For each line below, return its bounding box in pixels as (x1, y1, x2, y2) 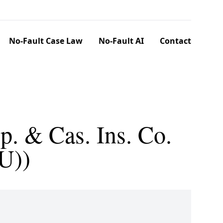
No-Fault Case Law (9, 35, 83, 46)
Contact (160, 35, 191, 46)
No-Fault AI (99, 35, 144, 46)
